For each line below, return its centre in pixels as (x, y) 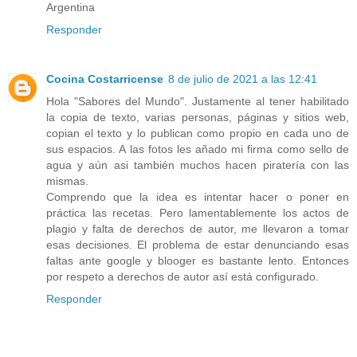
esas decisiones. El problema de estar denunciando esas (198, 244)
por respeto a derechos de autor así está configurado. (182, 276)
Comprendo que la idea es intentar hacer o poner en (198, 196)
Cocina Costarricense (105, 78)
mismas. (67, 180)
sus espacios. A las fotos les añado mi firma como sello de (198, 149)
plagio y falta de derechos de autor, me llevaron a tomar (198, 228)
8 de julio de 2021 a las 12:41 (243, 78)
